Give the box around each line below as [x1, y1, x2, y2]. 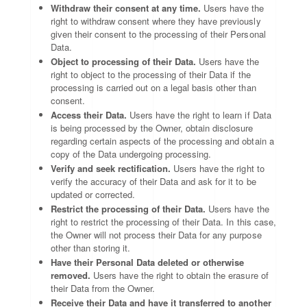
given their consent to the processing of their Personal [51, 27, 266, 40]
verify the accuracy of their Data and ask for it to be [51, 175, 256, 188]
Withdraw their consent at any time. [51, 1, 201, 14]
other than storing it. [51, 241, 131, 254]
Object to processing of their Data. [51, 55, 197, 68]
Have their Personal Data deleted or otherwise [51, 256, 245, 269]
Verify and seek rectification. [51, 162, 171, 175]
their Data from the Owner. [51, 282, 156, 295]
